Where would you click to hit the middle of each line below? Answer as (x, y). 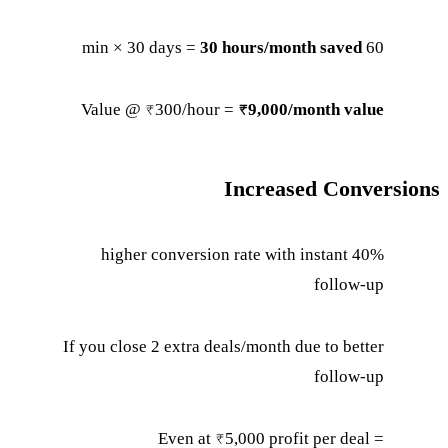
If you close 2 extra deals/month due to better (224, 346)
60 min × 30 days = (376, 47)
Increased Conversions (333, 188)
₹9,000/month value (312, 109)
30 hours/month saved (282, 47)
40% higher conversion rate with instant (225, 254)
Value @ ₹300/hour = (160, 109)
